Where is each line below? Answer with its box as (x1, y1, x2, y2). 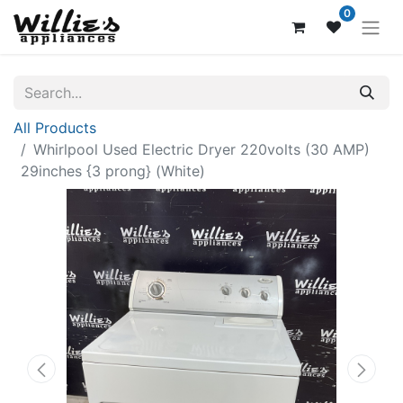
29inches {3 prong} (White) (21, 161, 205, 180)
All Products (13, 118, 96, 137)
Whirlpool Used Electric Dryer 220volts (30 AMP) (33, 139, 370, 158)
